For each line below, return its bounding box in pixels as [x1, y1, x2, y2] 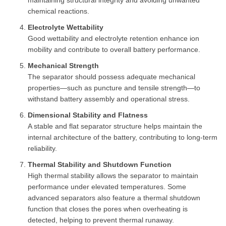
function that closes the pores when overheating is [28, 205, 188, 213]
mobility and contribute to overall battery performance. [28, 45, 201, 54]
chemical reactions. [28, 7, 90, 16]
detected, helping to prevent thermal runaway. [28, 216, 175, 224]
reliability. [28, 144, 58, 153]
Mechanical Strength [28, 62, 99, 70]
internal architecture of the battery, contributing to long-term [28, 133, 218, 142]
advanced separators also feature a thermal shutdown [28, 194, 201, 202]
